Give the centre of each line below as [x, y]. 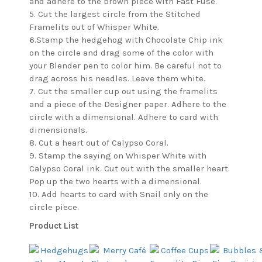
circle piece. [54, 207]
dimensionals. [58, 130]
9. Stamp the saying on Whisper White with [118, 156]
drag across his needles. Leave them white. [117, 79]
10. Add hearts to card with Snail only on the [119, 194]
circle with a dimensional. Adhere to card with [124, 117]
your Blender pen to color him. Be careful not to [125, 66]
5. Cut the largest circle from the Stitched [115, 14]
